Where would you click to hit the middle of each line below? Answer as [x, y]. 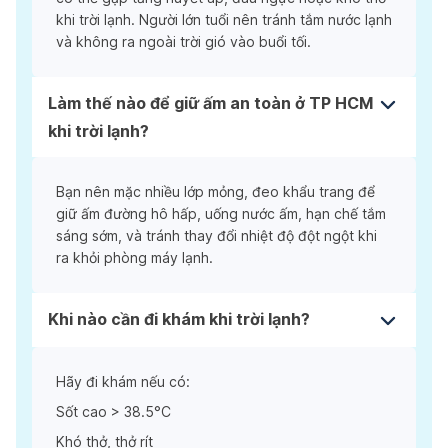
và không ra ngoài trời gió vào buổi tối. [183, 41]
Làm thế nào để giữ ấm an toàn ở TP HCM [210, 102]
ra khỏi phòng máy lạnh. [134, 257]
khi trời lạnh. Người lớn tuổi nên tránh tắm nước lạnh [224, 19]
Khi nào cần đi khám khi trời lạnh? [179, 318]
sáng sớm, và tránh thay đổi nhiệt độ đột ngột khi [216, 235]
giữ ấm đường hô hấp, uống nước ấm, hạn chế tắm [221, 213]
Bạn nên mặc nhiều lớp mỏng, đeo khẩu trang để [215, 191]
